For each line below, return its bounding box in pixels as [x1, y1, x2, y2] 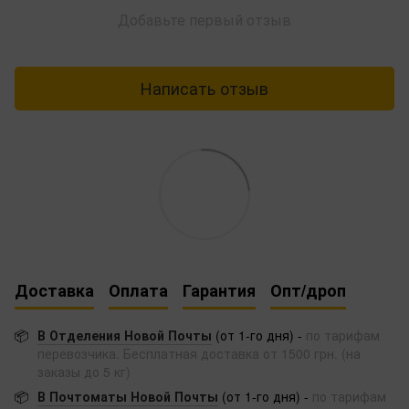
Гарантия [183, 278, 256, 303]
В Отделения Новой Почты [37, 325, 212, 344]
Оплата [109, 278, 168, 303]
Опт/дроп [270, 278, 346, 303]
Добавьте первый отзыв [118, 8, 291, 30]
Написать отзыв [141, 76, 268, 100]
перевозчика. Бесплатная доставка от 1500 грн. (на [37, 343, 361, 362]
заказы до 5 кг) [37, 362, 131, 381]
